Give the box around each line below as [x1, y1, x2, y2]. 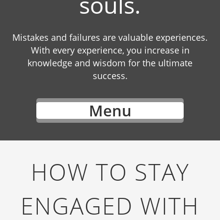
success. [92, 70, 128, 82]
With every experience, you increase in [30, 44, 190, 56]
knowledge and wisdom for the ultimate [27, 57, 192, 69]
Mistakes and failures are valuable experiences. [12, 31, 208, 43]
